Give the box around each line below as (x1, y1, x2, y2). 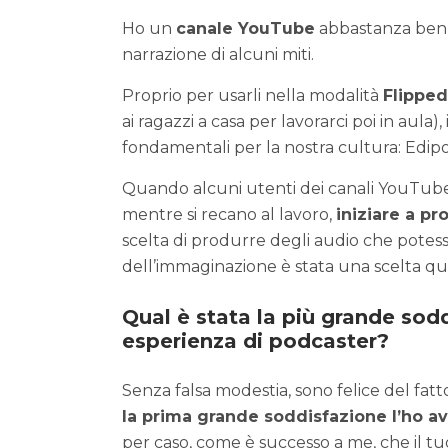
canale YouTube (176, 19, 315, 39)
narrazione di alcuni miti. (122, 45, 314, 65)
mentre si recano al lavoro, (122, 205, 336, 225)
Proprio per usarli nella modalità (122, 86, 383, 106)
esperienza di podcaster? (122, 329, 389, 354)
